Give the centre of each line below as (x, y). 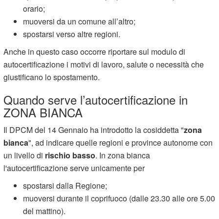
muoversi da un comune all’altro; (79, 21)
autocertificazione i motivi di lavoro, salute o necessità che (104, 64)
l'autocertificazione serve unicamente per (74, 168)
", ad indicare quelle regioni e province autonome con (121, 142)
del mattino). (44, 211)
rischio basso (70, 155)
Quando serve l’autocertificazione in (96, 99)
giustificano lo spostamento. (52, 77)
